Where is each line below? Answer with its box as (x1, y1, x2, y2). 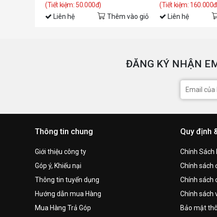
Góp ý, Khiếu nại (35, 161, 81, 170)
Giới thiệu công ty (35, 147, 86, 155)
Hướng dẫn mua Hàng (35, 189, 101, 198)
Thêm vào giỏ (107, 12, 149, 20)
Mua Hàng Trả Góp (35, 203, 91, 212)
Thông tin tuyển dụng (35, 175, 99, 184)
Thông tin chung (35, 126, 93, 136)
